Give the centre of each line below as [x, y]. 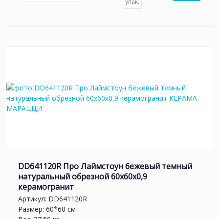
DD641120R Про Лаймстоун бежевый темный [105, 166]
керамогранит [46, 186]
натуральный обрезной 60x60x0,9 [83, 176]
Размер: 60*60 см [47, 209]
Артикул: [33, 199]
